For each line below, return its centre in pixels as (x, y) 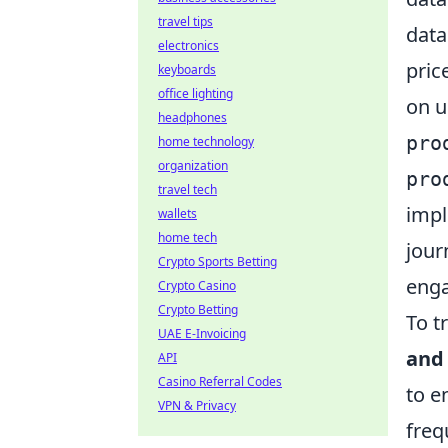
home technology (206, 141)
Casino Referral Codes (220, 381)
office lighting (195, 93)
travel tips (185, 21)
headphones (192, 117)
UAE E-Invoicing (202, 333)
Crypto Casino (197, 285)
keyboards (187, 69)
